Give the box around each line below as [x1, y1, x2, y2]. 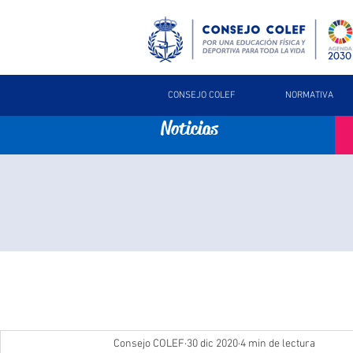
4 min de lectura [240, 336, 315, 351]
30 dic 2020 [187, 336, 238, 351]
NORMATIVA [285, 90, 333, 101]
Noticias [161, 117, 218, 140]
